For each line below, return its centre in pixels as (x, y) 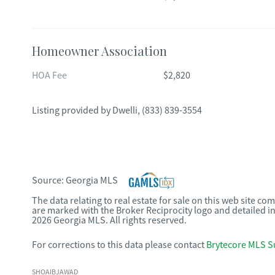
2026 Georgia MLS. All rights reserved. (109, 220)
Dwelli (125, 110)
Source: (49, 180)
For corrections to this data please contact (118, 245)
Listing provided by (72, 110)
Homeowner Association (99, 51)
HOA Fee (49, 76)
